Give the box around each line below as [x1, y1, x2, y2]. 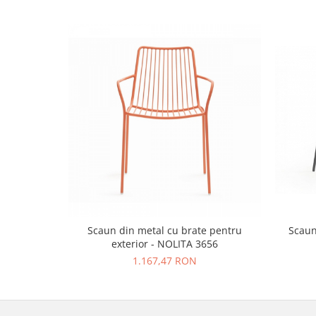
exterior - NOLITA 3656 [111, 236, 218, 250]
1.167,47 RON [133, 253, 197, 267]
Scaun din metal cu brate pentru [87, 223, 242, 237]
